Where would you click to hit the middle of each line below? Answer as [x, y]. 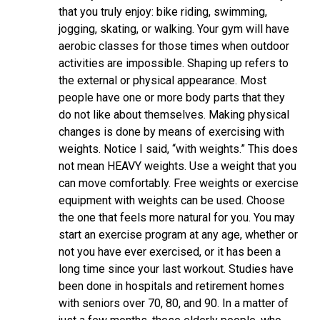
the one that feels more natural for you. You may [177, 217]
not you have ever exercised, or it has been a [170, 252]
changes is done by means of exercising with [171, 132]
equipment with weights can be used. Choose [172, 200]
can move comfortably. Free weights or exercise [179, 183]
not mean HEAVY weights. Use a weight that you [177, 166]
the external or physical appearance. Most [162, 80]
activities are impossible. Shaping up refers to [174, 63]
